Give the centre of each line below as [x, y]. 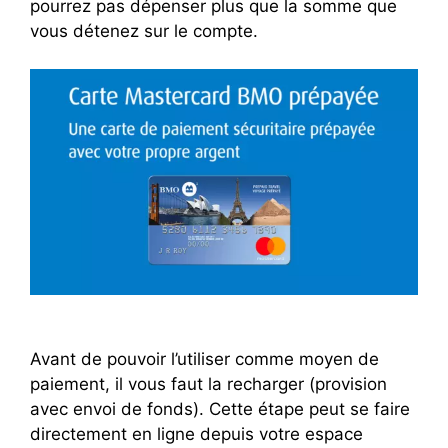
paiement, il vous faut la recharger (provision [208, 383]
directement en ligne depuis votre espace [196, 433]
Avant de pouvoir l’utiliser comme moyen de [204, 358]
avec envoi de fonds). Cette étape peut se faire [220, 408]
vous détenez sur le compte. [144, 30]
